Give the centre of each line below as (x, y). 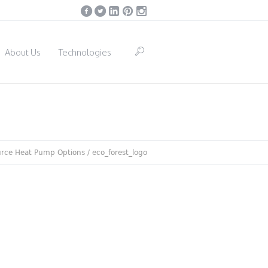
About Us (23, 52)
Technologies (85, 52)
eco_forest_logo (120, 153)
